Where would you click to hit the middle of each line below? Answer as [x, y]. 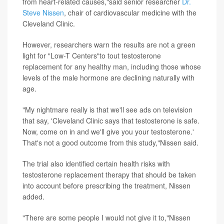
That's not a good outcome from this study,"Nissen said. [110, 143]
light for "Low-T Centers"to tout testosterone [92, 56]
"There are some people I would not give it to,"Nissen [106, 218]
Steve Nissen [43, 13]
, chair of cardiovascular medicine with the [130, 13]
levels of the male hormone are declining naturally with [108, 78]
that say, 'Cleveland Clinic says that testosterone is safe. [111, 121]
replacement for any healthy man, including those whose [112, 67]
